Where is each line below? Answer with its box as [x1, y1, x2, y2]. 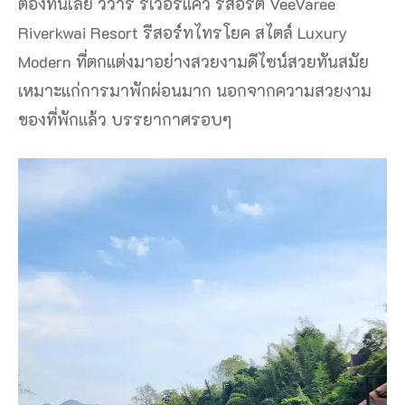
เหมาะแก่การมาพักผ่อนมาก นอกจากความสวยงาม [18, 79, 372, 101]
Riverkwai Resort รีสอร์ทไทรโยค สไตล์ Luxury [18, 21, 347, 43]
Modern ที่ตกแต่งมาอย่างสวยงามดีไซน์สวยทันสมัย [18, 50, 369, 72]
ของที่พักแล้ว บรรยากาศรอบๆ [18, 108, 231, 130]
